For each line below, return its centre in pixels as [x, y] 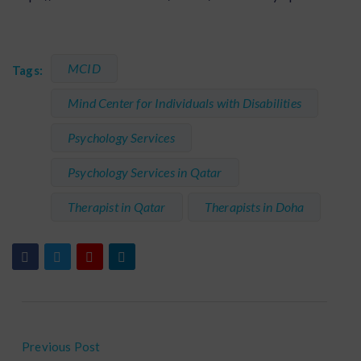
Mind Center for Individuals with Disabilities [185, 103]
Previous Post [61, 346]
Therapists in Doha [254, 207]
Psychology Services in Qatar [145, 172]
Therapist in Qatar [117, 207]
